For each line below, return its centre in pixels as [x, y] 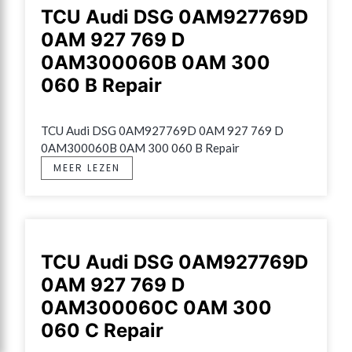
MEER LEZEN [87, 167]
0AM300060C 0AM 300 [156, 307]
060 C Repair [102, 330]
